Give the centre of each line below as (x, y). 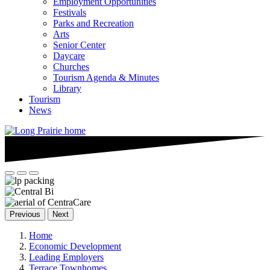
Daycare (69, 56)
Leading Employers (66, 257)
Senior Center (79, 45)
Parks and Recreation (93, 23)
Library (67, 88)
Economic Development (75, 246)
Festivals (70, 12)
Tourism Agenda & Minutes (106, 77)
